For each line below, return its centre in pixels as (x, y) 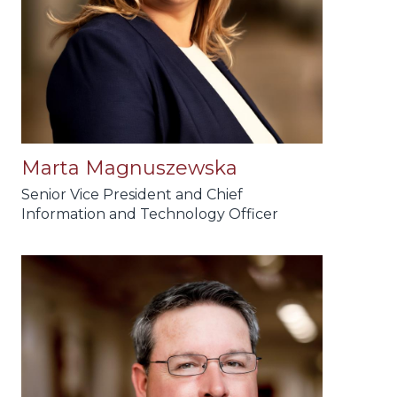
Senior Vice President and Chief (132, 195)
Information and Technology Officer (150, 214)
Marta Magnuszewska (129, 168)
